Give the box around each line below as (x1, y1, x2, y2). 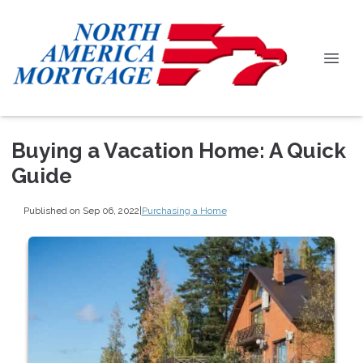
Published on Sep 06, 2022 (23, 204, 139, 216)
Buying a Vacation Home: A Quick (11, 139, 346, 163)
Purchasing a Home (141, 204, 227, 216)
